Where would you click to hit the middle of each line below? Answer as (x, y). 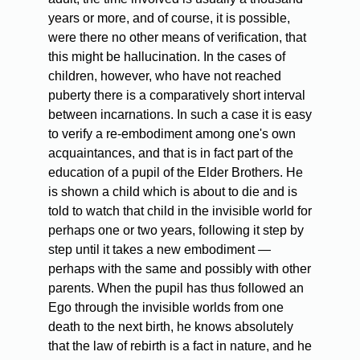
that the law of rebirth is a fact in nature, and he (180, 346)
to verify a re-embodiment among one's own (172, 134)
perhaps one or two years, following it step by (176, 231)
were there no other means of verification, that (177, 38)
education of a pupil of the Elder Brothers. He (176, 173)
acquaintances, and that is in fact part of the (171, 153)
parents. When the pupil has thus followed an (176, 288)
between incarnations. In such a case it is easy (180, 115)
